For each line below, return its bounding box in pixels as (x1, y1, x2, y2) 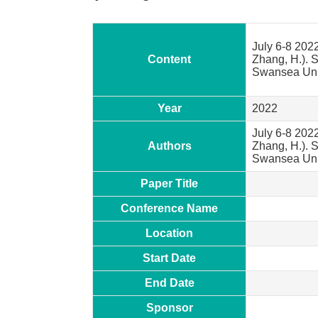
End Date (144, 276, 194, 289)
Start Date (143, 251, 196, 264)
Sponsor (146, 301, 193, 314)
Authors (147, 139, 192, 152)
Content (148, 53, 191, 65)
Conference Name (121, 202, 218, 214)
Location (146, 226, 193, 239)
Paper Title (141, 177, 198, 190)
